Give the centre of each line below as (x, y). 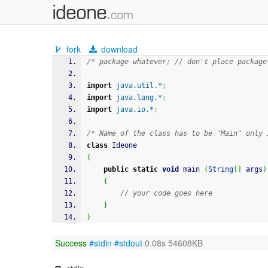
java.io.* (135, 109)
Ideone (122, 145)
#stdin (100, 243)
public (116, 169)
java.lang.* (139, 98)
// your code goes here (166, 193)
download (118, 49)
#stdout (128, 243)
